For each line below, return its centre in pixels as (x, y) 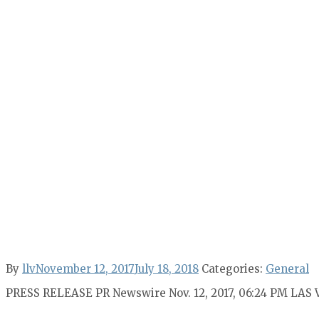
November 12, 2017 (85, 269)
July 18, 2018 (167, 269)
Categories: (234, 269)
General (287, 269)
